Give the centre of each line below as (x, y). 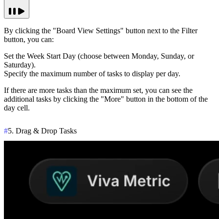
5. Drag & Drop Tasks (42, 131)
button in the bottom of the (166, 99)
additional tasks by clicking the (52, 99)
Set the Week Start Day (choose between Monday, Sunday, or (99, 56)
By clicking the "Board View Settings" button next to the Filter (101, 31)
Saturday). (20, 65)
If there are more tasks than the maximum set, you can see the (98, 90)
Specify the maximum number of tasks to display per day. (92, 74)
